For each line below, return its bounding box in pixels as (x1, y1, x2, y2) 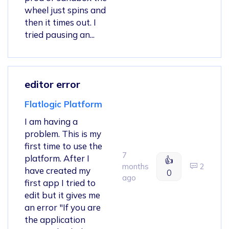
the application (25, 214, 85, 225)
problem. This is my (25, 128, 101, 139)
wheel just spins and (25, 4, 106, 15)
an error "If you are (25, 201, 101, 213)
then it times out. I (25, 16, 96, 28)
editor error (25, 77, 80, 90)
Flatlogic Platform (25, 98, 102, 109)
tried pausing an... (25, 29, 95, 40)
